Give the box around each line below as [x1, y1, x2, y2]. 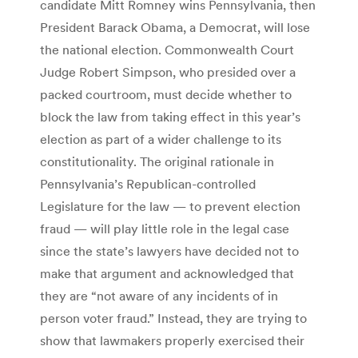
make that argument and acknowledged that [40, 265, 294, 281]
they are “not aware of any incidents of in [40, 287, 278, 304]
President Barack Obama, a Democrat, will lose [40, 18, 310, 35]
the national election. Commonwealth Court [40, 41, 294, 58]
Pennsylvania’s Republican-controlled [40, 175, 256, 192]
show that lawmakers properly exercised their [40, 332, 304, 348]
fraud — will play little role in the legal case [40, 220, 289, 237]
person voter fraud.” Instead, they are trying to [40, 309, 307, 326]
